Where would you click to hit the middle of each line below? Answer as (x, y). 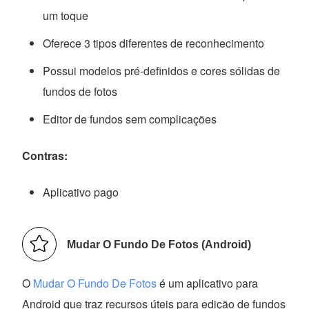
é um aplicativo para (208, 283)
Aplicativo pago (81, 192)
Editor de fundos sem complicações (130, 119)
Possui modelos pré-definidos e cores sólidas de (162, 70)
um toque (66, 15)
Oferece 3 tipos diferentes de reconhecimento (154, 43)
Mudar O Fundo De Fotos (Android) (159, 244)
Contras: (45, 155)
